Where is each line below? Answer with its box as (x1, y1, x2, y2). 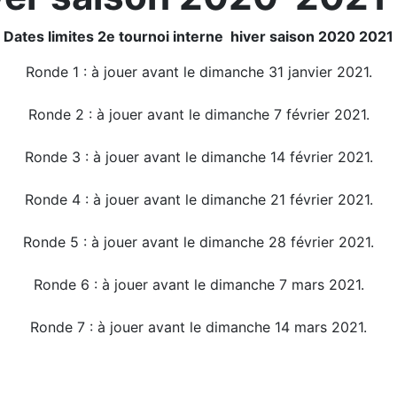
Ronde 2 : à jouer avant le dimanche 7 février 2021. (27, 105, 370, 124)
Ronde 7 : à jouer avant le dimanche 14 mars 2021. (30, 318, 367, 337)
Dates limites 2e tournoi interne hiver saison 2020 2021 (4, 27, 393, 46)
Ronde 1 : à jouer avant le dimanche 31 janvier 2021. (25, 63, 372, 82)
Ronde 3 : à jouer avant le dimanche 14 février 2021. (24, 148, 373, 167)
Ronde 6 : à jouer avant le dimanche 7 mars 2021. (33, 276, 364, 294)
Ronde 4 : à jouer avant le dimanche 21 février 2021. (24, 191, 373, 209)
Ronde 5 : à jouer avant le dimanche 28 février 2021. (23, 233, 374, 252)
